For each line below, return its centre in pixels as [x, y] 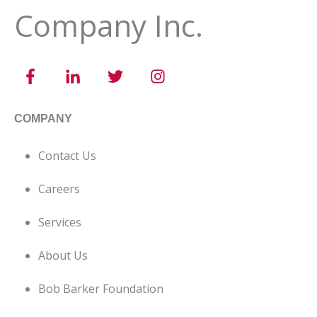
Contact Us [67, 155]
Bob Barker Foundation [101, 288]
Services [60, 222]
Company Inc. [109, 25]
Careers [59, 189]
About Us [63, 255]
